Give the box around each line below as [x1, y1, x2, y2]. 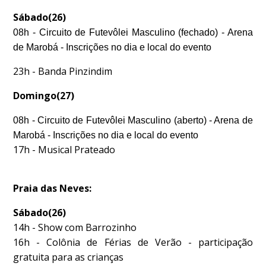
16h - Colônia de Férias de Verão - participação [13, 236, 253, 249]
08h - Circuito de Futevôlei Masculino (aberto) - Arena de [13, 115, 253, 125]
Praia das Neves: [13, 182, 92, 195]
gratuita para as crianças [13, 251, 124, 264]
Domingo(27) [13, 89, 75, 102]
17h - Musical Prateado [13, 143, 116, 156]
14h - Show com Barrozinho [13, 221, 137, 234]
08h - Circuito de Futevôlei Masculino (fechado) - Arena [13, 27, 253, 37]
